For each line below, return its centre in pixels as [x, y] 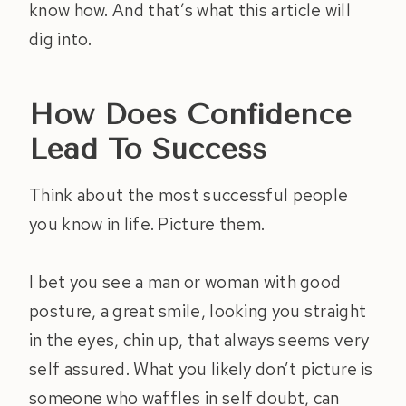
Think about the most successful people [189, 196]
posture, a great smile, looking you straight [198, 312]
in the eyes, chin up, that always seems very [199, 341]
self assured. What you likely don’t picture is [201, 370]
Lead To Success [148, 150]
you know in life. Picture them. [147, 225]
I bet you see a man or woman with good [185, 283]
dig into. [61, 40]
